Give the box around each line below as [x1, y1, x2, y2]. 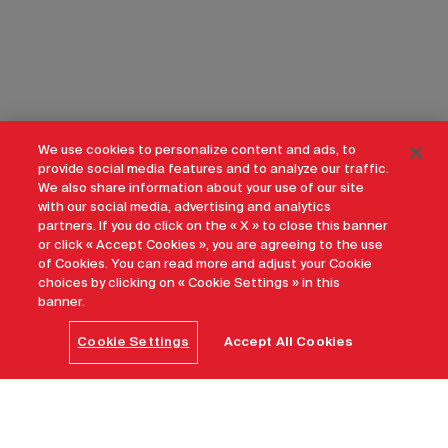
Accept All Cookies [223, 336, 354, 349]
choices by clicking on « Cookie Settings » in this [38, 277, 341, 290]
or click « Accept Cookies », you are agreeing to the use [38, 239, 384, 252]
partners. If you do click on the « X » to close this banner [38, 220, 389, 233]
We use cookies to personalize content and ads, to [38, 144, 357, 157]
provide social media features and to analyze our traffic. [38, 163, 390, 176]
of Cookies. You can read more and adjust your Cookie [38, 258, 373, 271]
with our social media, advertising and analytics [38, 201, 332, 214]
